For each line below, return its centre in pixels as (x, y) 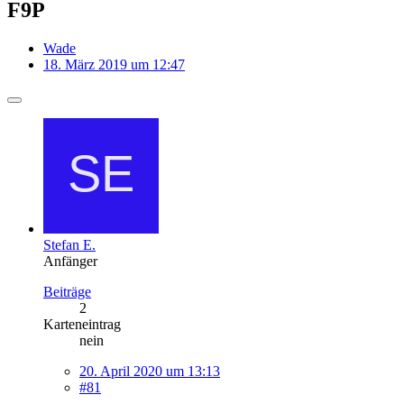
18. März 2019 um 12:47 (114, 64)
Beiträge (67, 291)
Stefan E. (69, 244)
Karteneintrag (82, 324)
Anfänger (70, 261)
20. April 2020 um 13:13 (150, 371)
